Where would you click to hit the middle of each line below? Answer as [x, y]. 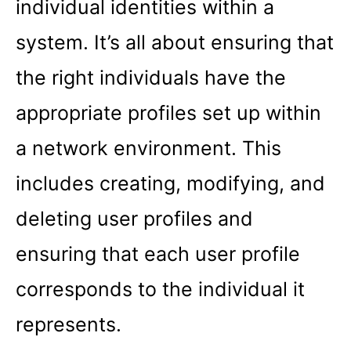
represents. [69, 324]
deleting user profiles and [134, 218]
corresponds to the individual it [160, 289]
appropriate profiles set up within [168, 112]
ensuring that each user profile [158, 253]
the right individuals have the [151, 77]
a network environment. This [148, 148]
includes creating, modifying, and [170, 183]
